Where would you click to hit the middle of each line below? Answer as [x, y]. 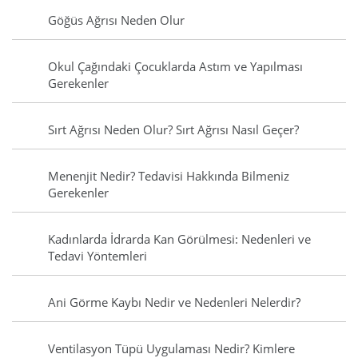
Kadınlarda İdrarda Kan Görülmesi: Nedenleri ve [179, 239]
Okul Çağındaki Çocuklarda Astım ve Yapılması [175, 67]
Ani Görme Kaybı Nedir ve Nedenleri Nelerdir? [174, 302]
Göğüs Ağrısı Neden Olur [116, 20]
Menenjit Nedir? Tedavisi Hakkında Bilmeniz [169, 176]
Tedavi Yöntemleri [97, 256]
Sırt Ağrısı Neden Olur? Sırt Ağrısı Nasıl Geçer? [173, 130]
